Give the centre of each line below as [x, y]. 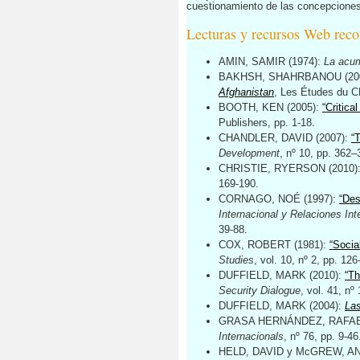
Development [249, 153]
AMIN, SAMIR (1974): [271, 61]
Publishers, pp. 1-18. [267, 123]
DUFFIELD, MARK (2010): [282, 275]
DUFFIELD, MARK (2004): [282, 306]
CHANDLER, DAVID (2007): [285, 138]
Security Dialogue [260, 290]
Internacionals [251, 336]
